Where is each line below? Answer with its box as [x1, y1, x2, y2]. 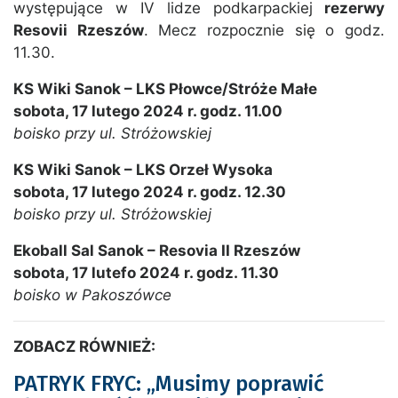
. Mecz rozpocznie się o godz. [143, 21, 386, 40]
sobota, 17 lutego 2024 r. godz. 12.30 [13, 183, 286, 202]
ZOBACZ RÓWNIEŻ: [13, 338, 155, 356]
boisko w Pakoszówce [13, 286, 171, 305]
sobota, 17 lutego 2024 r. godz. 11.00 [13, 102, 283, 121]
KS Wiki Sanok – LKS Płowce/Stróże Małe [13, 80, 317, 99]
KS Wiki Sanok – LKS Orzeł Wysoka [13, 161, 273, 179]
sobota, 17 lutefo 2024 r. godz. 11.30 [13, 264, 279, 283]
